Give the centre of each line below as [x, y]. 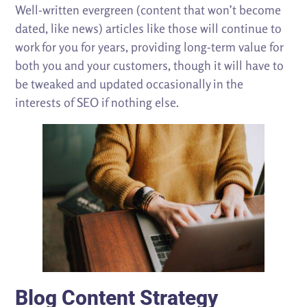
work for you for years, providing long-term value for [150, 47]
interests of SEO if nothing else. [97, 102]
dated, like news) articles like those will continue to [149, 28]
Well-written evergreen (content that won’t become [148, 10]
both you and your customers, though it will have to [150, 65]
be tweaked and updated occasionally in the [130, 84]
